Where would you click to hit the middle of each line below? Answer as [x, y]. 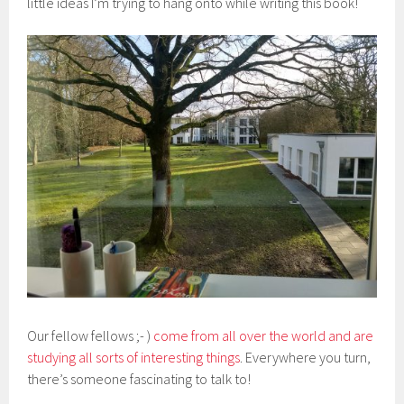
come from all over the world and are [264, 335]
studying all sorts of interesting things [134, 357]
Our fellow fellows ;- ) [91, 335]
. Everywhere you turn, [306, 357]
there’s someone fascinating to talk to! [139, 378]
